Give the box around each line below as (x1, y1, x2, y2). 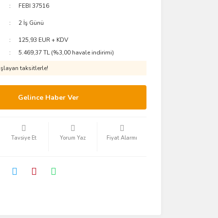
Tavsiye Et (11, 134, 36, 142)
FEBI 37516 (18, 2, 50, 10)
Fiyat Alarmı (107, 134, 138, 142)
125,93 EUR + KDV (18, 36, 69, 44)
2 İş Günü (18, 19, 44, 27)
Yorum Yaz (60, 134, 86, 142)
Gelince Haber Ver (18, 92, 79, 102)
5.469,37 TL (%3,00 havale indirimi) (18, 49, 114, 56)
